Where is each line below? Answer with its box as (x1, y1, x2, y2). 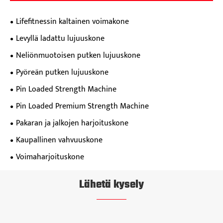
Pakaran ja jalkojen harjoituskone (16, 116, 128, 130)
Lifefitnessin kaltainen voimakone (16, 15, 129, 29)
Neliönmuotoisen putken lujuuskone (16, 49, 140, 63)
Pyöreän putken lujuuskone (16, 66, 109, 80)
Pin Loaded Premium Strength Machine (16, 100, 149, 113)
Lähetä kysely (79, 176, 144, 194)
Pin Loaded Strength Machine (16, 83, 116, 97)
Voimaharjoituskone (16, 150, 84, 164)
